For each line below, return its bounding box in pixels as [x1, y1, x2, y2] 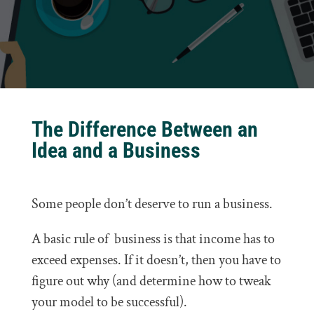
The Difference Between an [31, 117, 258, 142]
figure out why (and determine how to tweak [31, 272, 271, 290]
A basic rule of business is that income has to [31, 230, 275, 248]
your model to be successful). [31, 293, 187, 311]
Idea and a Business [31, 138, 200, 163]
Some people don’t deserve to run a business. [31, 195, 273, 213]
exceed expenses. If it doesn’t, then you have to [31, 251, 281, 269]
